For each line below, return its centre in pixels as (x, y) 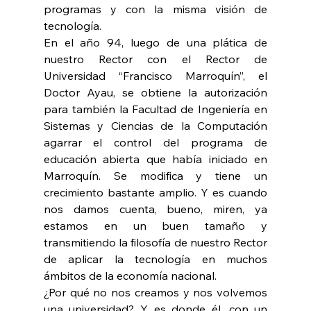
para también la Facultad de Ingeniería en (155, 109)
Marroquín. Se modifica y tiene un (155, 176)
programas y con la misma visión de (155, 9)
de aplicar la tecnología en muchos (155, 259)
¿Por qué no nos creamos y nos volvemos (155, 293)
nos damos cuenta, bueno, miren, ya (155, 209)
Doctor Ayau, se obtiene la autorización (155, 93)
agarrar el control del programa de (155, 143)
